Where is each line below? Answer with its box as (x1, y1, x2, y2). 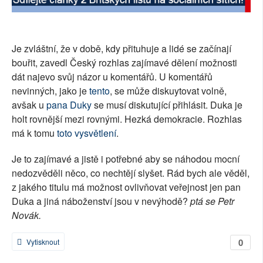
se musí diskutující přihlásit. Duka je (92, 98, 242, 112)
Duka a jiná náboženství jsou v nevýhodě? (12, 194, 190, 208)
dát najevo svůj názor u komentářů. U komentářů (12, 70, 213, 84)
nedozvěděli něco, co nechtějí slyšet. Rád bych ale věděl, (12, 166, 249, 180)
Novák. (12, 208, 41, 222)
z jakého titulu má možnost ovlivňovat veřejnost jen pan (12, 180, 241, 194)
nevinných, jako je (12, 84, 89, 98)
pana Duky (46, 98, 92, 112)
